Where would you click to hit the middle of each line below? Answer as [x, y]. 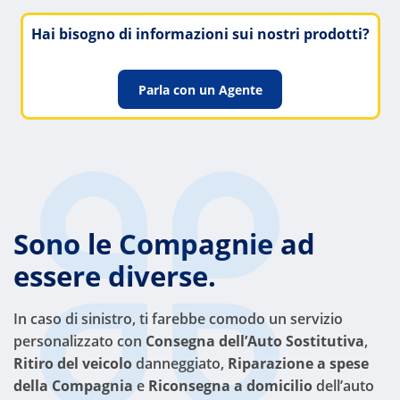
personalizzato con [79, 342]
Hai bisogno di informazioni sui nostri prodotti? [200, 33]
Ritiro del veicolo [73, 364]
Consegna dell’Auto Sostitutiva [255, 342]
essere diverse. [115, 276]
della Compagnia [73, 386]
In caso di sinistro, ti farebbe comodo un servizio [178, 319]
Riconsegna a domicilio [230, 386]
